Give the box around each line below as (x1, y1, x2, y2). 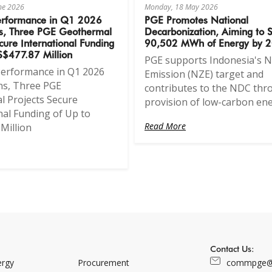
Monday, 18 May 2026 (144, 1, 219, 12)
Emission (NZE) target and (144, 67, 264, 81)
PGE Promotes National (144, 12, 249, 26)
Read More (144, 120, 186, 132)
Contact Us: (210, 242, 254, 254)
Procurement (78, 256, 129, 268)
